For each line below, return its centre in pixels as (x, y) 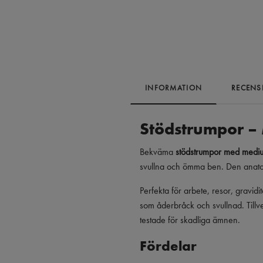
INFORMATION (174, 87)
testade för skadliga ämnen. (190, 220)
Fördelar (168, 245)
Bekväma (158, 151)
